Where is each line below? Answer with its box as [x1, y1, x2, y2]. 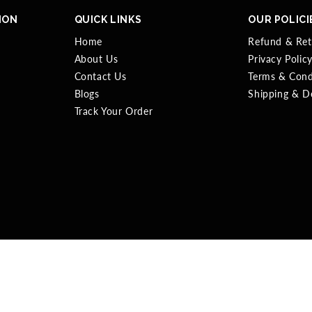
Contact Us [74, 70, 127, 83]
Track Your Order [74, 105, 153, 118]
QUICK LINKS [74, 14, 142, 26]
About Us [74, 53, 118, 65]
